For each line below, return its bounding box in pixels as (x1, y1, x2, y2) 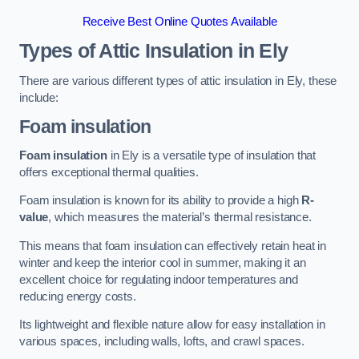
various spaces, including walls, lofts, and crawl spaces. (19, 335, 305, 349)
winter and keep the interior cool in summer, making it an (19, 256, 306, 269)
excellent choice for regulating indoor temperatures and (19, 272, 299, 286)
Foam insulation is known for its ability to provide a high (19, 194, 302, 208)
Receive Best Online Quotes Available (82, 14, 277, 28)
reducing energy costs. (19, 289, 136, 303)
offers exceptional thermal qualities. (19, 165, 199, 179)
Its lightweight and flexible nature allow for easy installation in (19, 318, 325, 332)
